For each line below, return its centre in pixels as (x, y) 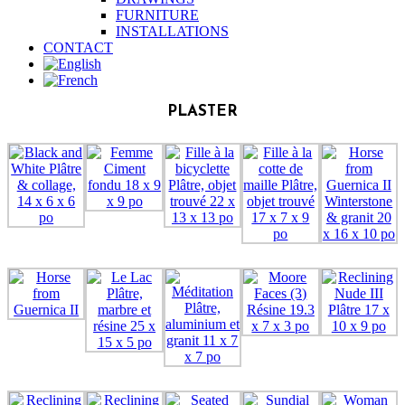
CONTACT (78, 47)
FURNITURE (157, 15)
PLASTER (202, 112)
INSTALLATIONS (172, 31)
